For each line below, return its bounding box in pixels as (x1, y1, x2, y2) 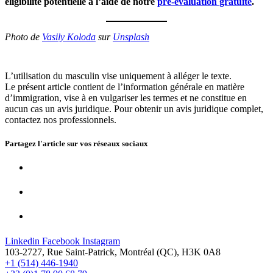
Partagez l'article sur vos (5, 138, 93, 148)
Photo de (5, 31, 42, 42)
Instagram (82, 235, 120, 246)
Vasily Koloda (42, 31, 96, 42)
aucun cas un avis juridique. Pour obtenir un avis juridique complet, (5, 103, 263, 114)
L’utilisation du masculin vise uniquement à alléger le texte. (5, 70, 232, 81)
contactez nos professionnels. (5, 114, 116, 125)
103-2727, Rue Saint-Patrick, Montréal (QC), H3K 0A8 (5, 246, 221, 257)
